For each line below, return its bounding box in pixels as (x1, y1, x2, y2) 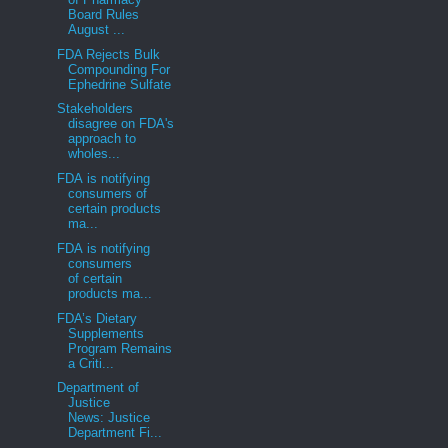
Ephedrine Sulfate (68, 76, 172, 92)
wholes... (68, 146, 121, 162)
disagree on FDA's (68, 116, 175, 132)
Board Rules (68, 6, 140, 22)
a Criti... (68, 355, 115, 371)
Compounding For (68, 61, 171, 77)
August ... (68, 21, 126, 37)
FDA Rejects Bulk (53, 46, 161, 62)
